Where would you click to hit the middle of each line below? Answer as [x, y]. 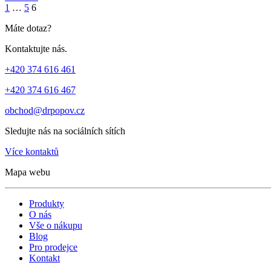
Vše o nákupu [56, 225]
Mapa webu [28, 172]
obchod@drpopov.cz [45, 110]
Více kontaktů [32, 151]
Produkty [47, 203]
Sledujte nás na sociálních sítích [65, 131]
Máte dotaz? [28, 28]
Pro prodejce [53, 247]
